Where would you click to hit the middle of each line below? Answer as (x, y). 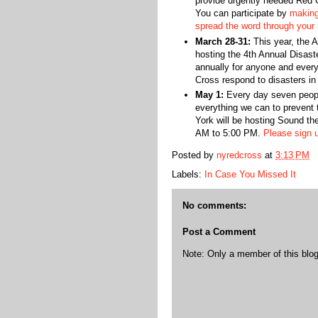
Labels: (188, 174)
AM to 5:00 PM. (229, 133)
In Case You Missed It (250, 174)
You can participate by (242, 13)
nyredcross (239, 155)
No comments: (214, 205)
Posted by (194, 155)
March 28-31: (223, 41)
